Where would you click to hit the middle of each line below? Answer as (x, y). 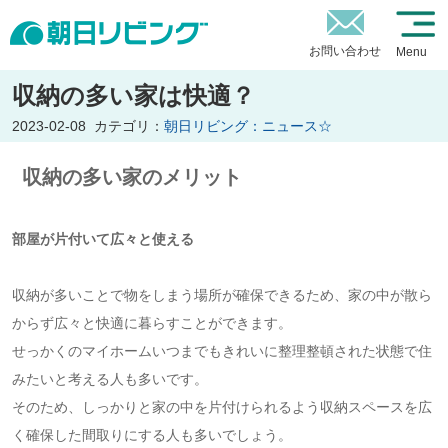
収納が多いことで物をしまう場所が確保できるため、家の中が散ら (221, 295)
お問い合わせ (345, 51)
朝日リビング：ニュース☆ (247, 125)
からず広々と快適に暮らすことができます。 (151, 323)
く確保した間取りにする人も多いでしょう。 (151, 435)
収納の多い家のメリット (131, 176)
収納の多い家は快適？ (133, 95)
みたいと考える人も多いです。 (109, 379)
